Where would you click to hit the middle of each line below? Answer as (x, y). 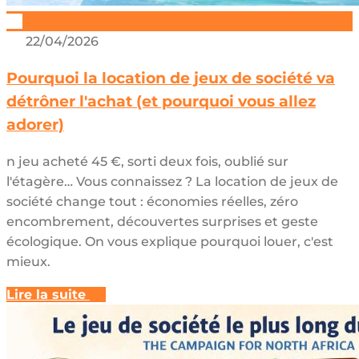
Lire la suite (46, 294)
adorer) (35, 124)
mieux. (28, 261)
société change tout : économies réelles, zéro (152, 201)
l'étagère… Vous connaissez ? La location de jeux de (172, 181)
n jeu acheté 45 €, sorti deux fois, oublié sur (147, 161)
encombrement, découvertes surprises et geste (162, 221)
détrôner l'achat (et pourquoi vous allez (161, 101)
